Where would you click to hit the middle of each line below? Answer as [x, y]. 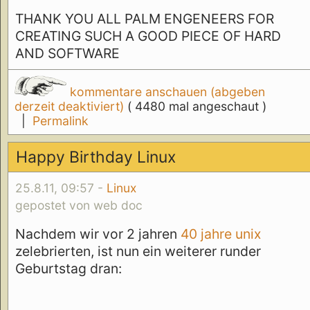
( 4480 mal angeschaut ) [197, 107]
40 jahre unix [219, 234]
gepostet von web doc [79, 205]
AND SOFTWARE [67, 53]
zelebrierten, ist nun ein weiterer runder [138, 252]
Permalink [60, 121]
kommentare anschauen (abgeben [165, 92]
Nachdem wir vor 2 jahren [96, 234]
